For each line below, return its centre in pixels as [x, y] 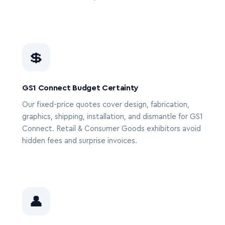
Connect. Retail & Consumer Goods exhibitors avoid [111, 129]
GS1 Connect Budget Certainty [81, 88]
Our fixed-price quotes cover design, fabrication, [106, 105]
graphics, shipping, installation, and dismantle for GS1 [113, 117]
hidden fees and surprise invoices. [80, 141]
